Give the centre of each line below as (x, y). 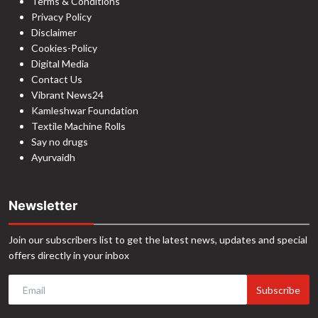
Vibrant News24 (67, 95)
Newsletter (43, 206)
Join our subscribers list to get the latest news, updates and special (158, 240)
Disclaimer (54, 33)
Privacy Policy (61, 17)
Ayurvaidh (53, 158)
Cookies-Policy (64, 48)
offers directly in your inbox (69, 256)
